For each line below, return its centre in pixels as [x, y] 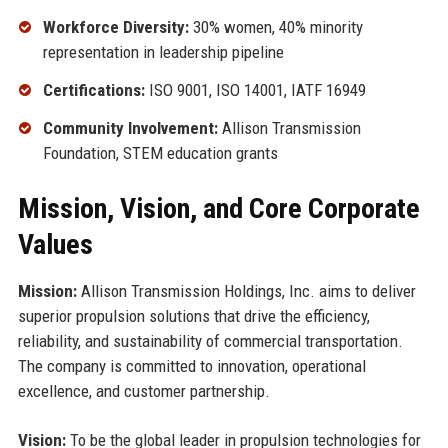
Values [55, 244]
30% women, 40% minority [275, 27]
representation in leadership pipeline [163, 52]
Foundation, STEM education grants [160, 152]
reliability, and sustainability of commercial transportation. [210, 340]
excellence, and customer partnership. [143, 390]
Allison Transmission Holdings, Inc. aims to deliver [246, 290]
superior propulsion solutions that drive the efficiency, [193, 315]
